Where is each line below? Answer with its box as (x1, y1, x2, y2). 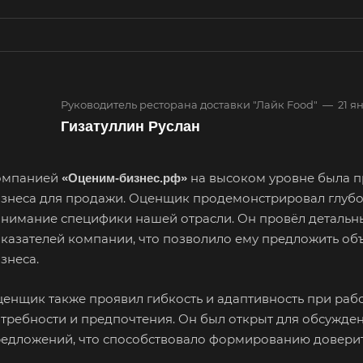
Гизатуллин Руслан (61, 118, 200, 135)
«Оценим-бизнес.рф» (62, 171, 187, 185)
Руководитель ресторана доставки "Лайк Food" (61, 98, 318, 111)
